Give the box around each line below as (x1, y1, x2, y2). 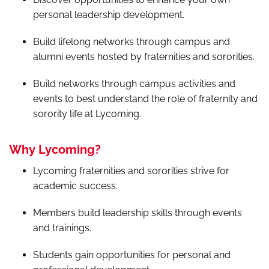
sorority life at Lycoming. (33, 107, 141, 119)
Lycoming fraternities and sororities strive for (33, 165, 229, 177)
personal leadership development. (33, 8, 184, 20)
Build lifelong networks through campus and (33, 35, 230, 47)
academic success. (33, 180, 118, 192)
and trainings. (33, 222, 91, 234)
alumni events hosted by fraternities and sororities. (33, 50, 255, 62)
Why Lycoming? (9, 142, 101, 157)
